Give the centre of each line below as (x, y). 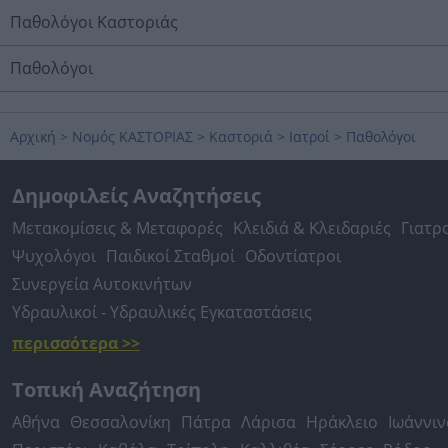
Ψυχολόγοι (54, 256)
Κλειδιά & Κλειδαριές (312, 228)
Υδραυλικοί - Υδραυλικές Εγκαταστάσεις (162, 312)
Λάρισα (268, 422)
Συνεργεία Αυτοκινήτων (102, 284)
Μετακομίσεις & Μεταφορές (117, 228)
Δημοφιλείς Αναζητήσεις (136, 195)
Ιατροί (309, 136)
